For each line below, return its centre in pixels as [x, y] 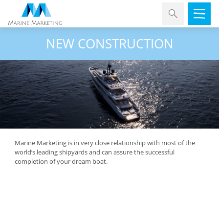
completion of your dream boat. [61, 161]
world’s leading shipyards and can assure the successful [95, 152]
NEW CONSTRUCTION [109, 43]
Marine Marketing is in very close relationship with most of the [105, 142]
